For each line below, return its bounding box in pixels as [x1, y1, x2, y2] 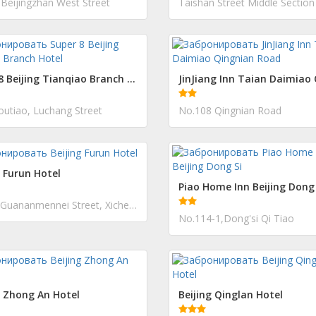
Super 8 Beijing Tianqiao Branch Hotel [127, 72, 135, 85]
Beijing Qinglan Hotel [178, 288, 283, 301]
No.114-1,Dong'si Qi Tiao [178, 212, 294, 225]
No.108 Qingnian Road [178, 104, 281, 117]
